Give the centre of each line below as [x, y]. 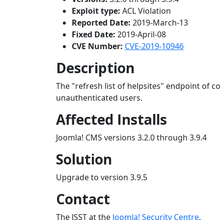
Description [95, 68]
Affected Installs [111, 120]
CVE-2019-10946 [154, 46]
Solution [84, 159]
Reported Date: [101, 23]
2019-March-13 [159, 23]
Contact [83, 199]
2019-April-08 [141, 35]
